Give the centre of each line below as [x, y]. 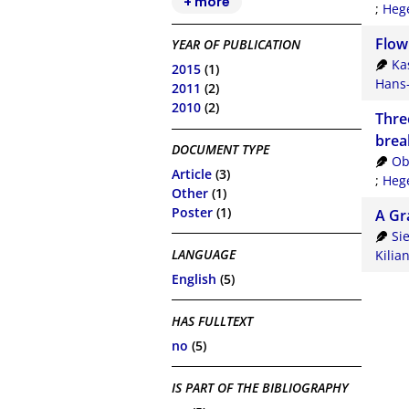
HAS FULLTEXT [213, 321]
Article [192, 173]
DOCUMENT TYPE [221, 150]
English [194, 278]
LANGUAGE [204, 255]
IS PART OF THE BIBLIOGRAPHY [261, 388]
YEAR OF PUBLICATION [236, 45]
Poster [193, 212]
